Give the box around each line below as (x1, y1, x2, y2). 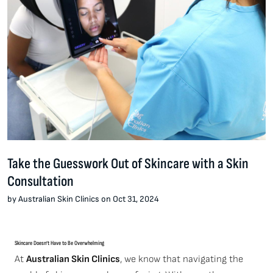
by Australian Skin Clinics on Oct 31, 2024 (7, 194, 159, 204)
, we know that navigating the (120, 253, 243, 265)
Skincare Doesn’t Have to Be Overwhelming (15, 239, 104, 247)
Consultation (7, 172, 74, 190)
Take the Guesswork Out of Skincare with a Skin (7, 155, 249, 172)
